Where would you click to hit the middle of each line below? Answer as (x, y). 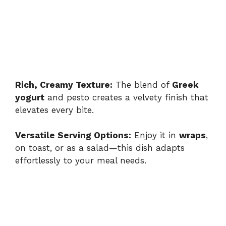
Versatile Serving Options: (73, 135)
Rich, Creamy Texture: (64, 84)
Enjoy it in (155, 135)
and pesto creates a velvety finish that (126, 97)
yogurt (30, 97)
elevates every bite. (54, 110)
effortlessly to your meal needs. (81, 161)
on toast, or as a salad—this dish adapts (100, 148)
